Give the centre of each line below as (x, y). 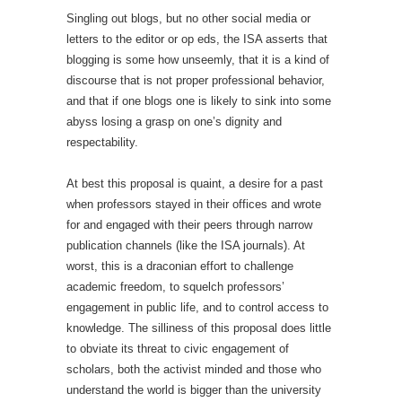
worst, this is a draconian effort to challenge (180, 266)
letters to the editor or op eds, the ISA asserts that (197, 39)
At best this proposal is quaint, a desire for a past (195, 184)
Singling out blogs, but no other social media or (188, 18)
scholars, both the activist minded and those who (194, 369)
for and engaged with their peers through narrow (189, 225)
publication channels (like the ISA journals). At (186, 245)
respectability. (102, 142)
